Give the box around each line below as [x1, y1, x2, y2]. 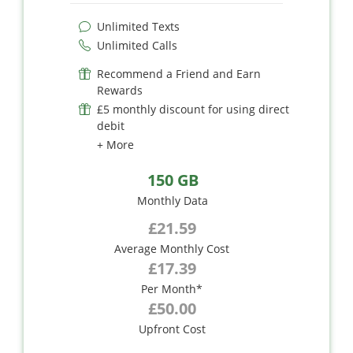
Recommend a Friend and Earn [97, 65, 261, 81]
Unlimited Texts [97, 18, 180, 34]
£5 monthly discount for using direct [97, 101, 289, 117]
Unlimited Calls [97, 37, 177, 53]
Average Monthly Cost [114, 240, 229, 256]
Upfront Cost [138, 321, 206, 336]
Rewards [97, 82, 143, 98]
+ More [97, 136, 134, 152]
